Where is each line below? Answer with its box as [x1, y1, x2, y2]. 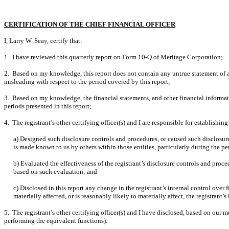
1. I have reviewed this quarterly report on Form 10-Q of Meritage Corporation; [4, 53, 223, 61]
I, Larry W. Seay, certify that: [4, 37, 82, 44]
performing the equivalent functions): [4, 217, 108, 224]
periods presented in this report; [4, 102, 91, 110]
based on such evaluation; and [13, 168, 97, 175]
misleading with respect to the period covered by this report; [4, 78, 170, 85]
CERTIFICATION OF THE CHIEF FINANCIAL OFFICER [4, 20, 175, 28]
